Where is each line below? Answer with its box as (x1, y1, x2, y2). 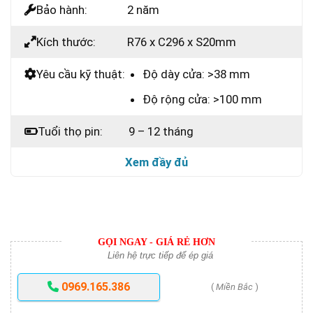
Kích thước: (36, 34, 96, 49)
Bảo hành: (36, 2, 87, 17)
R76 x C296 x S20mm (127, 34, 236, 49)
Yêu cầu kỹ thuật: (36, 66, 125, 81)
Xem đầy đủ (125, 155, 188, 169)
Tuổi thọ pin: (38, 124, 103, 138)
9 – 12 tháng (129, 124, 194, 138)
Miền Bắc (216, 282, 253, 293)
